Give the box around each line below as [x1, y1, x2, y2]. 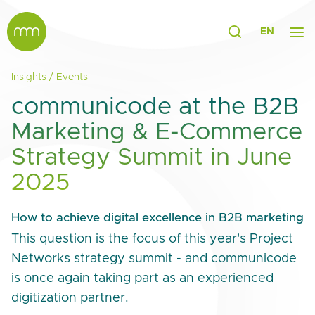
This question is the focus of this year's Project [11, 233, 293, 245]
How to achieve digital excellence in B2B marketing [11, 212, 304, 224]
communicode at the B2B [11, 95, 299, 119]
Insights [11, 72, 46, 82]
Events [56, 72, 88, 82]
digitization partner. [11, 292, 129, 304]
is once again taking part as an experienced [11, 272, 274, 285]
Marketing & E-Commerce [11, 120, 302, 144]
